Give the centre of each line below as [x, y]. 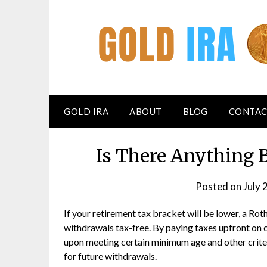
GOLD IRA [86, 111]
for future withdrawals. [110, 256]
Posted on [220, 186]
